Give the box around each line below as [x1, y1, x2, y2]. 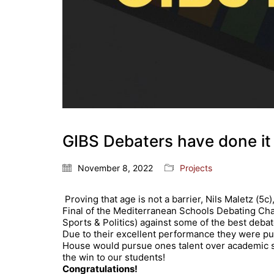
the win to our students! [62, 251, 165, 263]
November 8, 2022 [78, 162, 153, 173]
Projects [180, 162, 212, 173]
